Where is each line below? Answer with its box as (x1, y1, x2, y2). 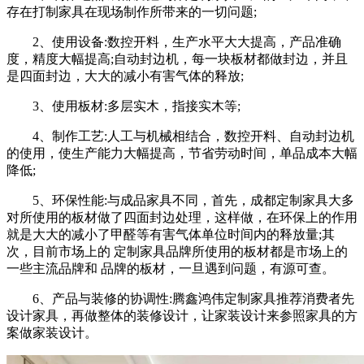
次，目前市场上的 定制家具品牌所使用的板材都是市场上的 (6, 244, 348, 258)
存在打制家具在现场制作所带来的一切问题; (6, 4, 257, 19)
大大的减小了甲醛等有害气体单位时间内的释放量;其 (32, 227, 335, 241)
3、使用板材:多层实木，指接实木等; (32, 98, 240, 113)
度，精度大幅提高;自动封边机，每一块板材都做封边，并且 (6, 51, 348, 66)
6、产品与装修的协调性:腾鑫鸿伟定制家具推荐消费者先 (32, 291, 354, 305)
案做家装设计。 (6, 325, 97, 340)
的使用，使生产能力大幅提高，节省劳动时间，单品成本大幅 (6, 145, 357, 160)
